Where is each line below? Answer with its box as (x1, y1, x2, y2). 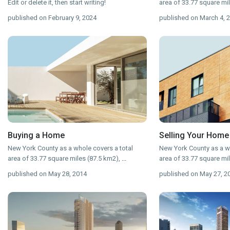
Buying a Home (8, 130, 65, 141)
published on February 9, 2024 (8, 14, 97, 22)
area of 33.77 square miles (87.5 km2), (8, 155, 122, 163)
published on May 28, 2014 (8, 170, 87, 178)
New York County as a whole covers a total (8, 144, 133, 152)
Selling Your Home (159, 130, 229, 141)
